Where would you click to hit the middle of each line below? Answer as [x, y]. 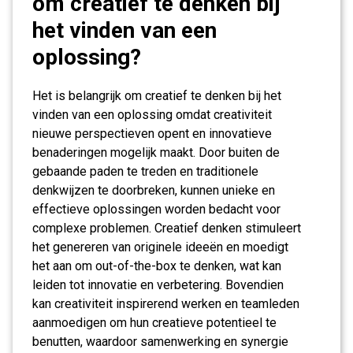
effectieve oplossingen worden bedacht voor [156, 209]
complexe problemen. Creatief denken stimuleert [167, 228]
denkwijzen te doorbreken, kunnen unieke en [154, 190]
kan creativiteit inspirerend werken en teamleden [166, 304]
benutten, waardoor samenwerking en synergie [160, 342]
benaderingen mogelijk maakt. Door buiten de [156, 152]
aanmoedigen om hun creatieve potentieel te [154, 323]
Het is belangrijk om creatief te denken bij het [157, 96]
